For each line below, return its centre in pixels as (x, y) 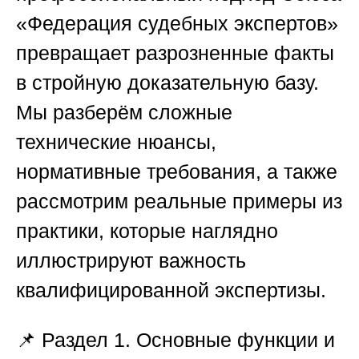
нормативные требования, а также (177, 172)
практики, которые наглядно (147, 231)
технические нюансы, (116, 142)
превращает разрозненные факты (175, 53)
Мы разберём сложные (124, 113)
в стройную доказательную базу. (167, 83)
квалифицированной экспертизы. (171, 290)
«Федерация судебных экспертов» (177, 24)
